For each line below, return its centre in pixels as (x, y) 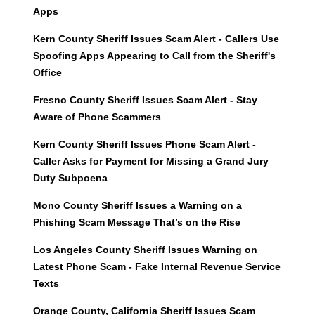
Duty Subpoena (70, 178)
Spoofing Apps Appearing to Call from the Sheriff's (154, 56)
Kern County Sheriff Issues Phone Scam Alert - (144, 144)
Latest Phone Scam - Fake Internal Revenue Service (156, 267)
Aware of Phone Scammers (97, 117)
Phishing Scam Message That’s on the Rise (136, 223)
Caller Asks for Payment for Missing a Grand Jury (150, 161)
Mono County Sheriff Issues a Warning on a (137, 206)
